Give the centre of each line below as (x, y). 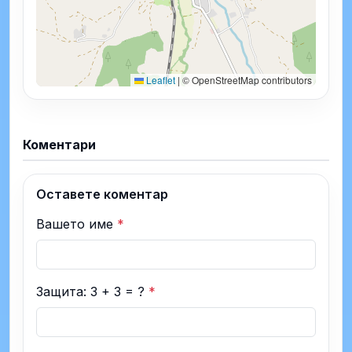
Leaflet (159, 79)
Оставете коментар (102, 194)
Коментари (59, 144)
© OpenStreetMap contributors (246, 79)
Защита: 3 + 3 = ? (92, 292)
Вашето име (77, 224)
